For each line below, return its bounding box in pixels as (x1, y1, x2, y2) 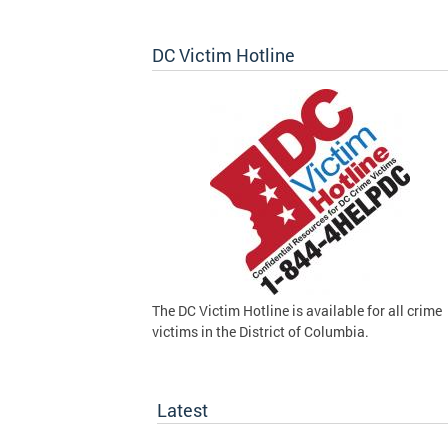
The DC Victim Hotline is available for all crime (152, 301, 442, 320)
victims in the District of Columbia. (152, 322, 372, 341)
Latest (157, 398, 208, 422)
